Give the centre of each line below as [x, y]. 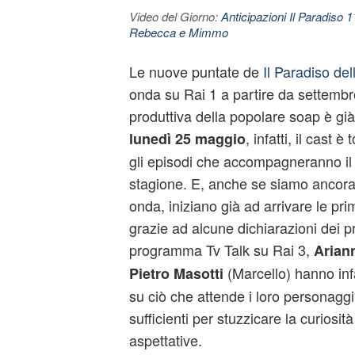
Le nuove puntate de [194, 71]
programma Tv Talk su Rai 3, [219, 250]
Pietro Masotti [176, 273]
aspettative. [165, 340]
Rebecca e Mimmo [178, 32]
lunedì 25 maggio [187, 139]
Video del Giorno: [175, 16]
